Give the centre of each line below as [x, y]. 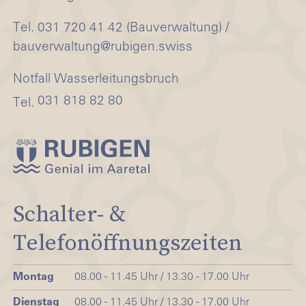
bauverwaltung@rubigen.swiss [103, 47]
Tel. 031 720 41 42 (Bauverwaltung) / [121, 28]
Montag [33, 278]
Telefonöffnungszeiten [128, 242]
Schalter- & [69, 213]
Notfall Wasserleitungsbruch [96, 79]
